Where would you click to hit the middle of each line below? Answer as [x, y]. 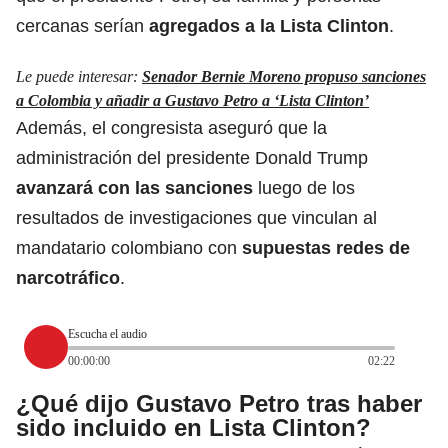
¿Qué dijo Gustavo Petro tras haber [219, 404]
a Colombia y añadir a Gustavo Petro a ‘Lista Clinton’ [192, 101]
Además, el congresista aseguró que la [171, 128]
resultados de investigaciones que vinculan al [196, 218]
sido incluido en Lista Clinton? [193, 428]
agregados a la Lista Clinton [269, 26]
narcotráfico [68, 278]
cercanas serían [82, 26]
